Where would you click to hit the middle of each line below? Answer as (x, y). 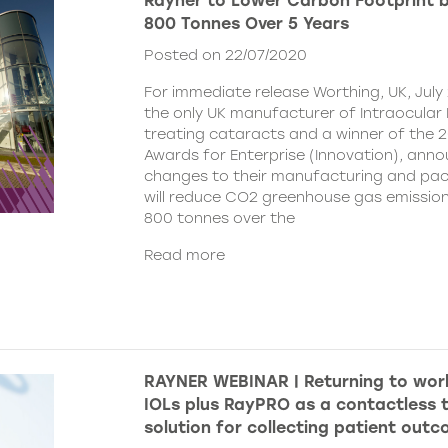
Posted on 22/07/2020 (225, 55)
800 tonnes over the (219, 218)
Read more (184, 255)
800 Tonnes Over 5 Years (246, 24)
